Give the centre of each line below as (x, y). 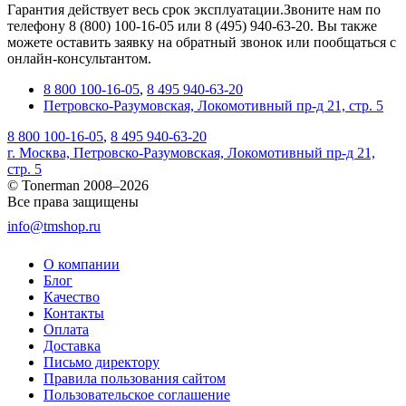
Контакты (74, 313)
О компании (82, 264)
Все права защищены (73, 201)
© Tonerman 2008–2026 (78, 185)
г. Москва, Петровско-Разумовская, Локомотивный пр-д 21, (191, 152)
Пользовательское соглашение (137, 394)
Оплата (66, 329)
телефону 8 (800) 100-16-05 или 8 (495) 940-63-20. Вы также (192, 25)
